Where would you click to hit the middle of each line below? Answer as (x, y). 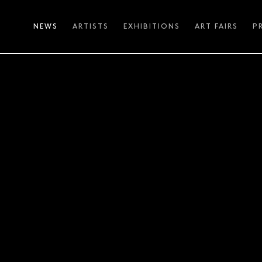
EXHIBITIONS (151, 26)
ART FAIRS (216, 26)
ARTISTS (90, 26)
